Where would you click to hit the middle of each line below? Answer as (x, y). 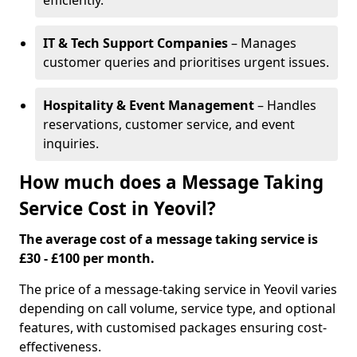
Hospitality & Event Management (149, 105)
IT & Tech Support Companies (135, 43)
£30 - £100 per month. (87, 258)
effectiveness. (60, 347)
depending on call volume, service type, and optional (177, 308)
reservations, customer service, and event (169, 124)
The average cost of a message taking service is (169, 239)
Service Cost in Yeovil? (118, 208)
